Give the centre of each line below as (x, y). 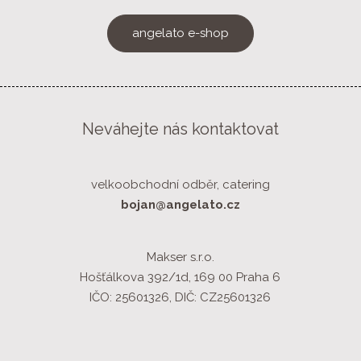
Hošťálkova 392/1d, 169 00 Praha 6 (180, 277)
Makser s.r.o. (180, 257)
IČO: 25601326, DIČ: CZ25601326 (180, 297)
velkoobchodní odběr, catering (180, 184)
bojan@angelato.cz (180, 204)
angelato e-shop (180, 33)
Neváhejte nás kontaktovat (180, 129)
